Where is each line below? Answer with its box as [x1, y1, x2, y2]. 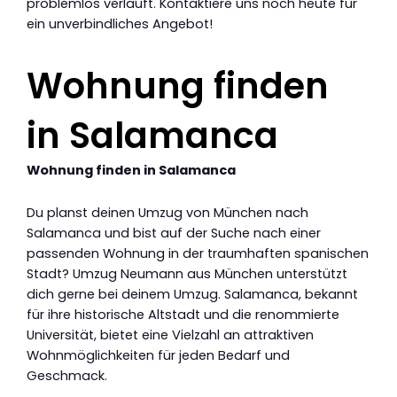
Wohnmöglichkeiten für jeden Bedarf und [27, 346, 290, 365]
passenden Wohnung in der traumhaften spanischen [27, 245, 369, 263]
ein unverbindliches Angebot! [27, 14, 213, 33]
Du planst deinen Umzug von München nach [27, 204, 308, 222]
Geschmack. [27, 367, 107, 385]
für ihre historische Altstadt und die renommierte [27, 306, 339, 324]
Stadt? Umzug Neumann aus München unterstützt [27, 265, 347, 284]
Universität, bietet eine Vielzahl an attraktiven [27, 326, 314, 345]
